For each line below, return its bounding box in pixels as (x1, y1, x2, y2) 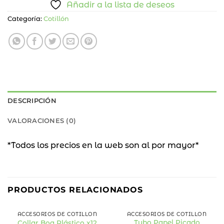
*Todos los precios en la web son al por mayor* (7, 140, 198, 150)
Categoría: (7, 15, 43, 23)
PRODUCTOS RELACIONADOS (7, 185, 143, 195)
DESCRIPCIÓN (7, 97, 56, 105)
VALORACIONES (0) (7, 117, 76, 125)
